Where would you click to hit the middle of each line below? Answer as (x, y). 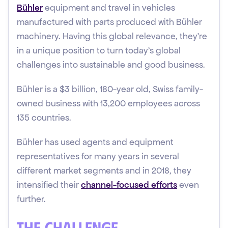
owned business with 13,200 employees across (108, 103)
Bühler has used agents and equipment (95, 142)
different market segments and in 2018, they (104, 170)
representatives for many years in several (98, 156)
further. (31, 199)
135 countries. (44, 118)
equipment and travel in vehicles (109, 8)
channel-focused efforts (129, 185)
